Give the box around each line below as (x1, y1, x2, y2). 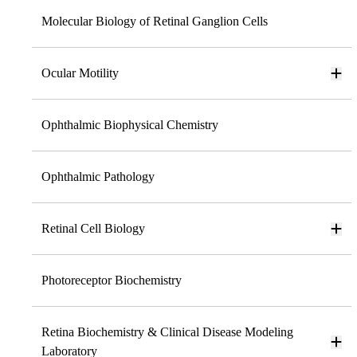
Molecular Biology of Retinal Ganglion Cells (41, 14, 268, 29)
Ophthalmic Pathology (41, 170, 155, 184)
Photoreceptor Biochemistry (41, 273, 182, 288)
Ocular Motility (41, 66, 119, 80)
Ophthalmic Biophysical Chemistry (41, 118, 218, 132)
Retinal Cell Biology (41, 222, 145, 236)
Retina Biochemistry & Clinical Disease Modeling (41, 325, 293, 339)
